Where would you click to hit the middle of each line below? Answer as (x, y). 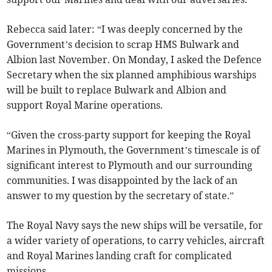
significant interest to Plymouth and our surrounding (130, 165)
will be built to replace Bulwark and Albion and (117, 90)
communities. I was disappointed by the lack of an (122, 181)
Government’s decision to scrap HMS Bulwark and (123, 45)
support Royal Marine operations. (85, 105)
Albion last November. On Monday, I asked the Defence (134, 60)
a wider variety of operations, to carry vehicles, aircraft (136, 241)
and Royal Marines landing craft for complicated (120, 256)
